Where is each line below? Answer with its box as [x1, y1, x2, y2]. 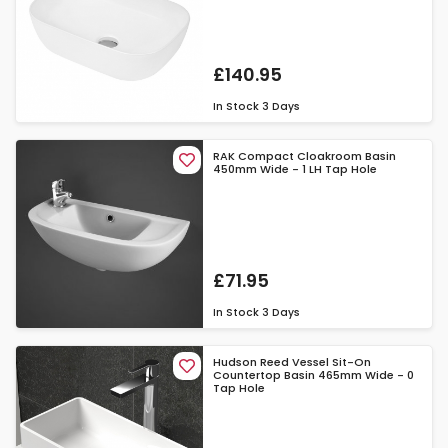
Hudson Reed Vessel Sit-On [213, 353, 372, 370]
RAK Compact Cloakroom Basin [213, 148, 397, 165]
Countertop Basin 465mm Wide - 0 [213, 366, 415, 383]
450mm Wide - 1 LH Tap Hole [213, 161, 378, 178]
